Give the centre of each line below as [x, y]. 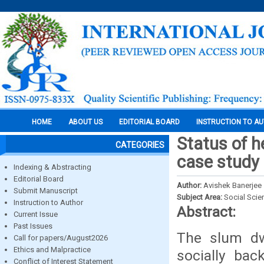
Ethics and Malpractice [52, 250]
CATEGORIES [140, 145]
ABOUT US [85, 122]
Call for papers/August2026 [61, 238]
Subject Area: [200, 197]
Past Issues [33, 226]
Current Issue [36, 214]
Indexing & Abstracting [52, 167]
